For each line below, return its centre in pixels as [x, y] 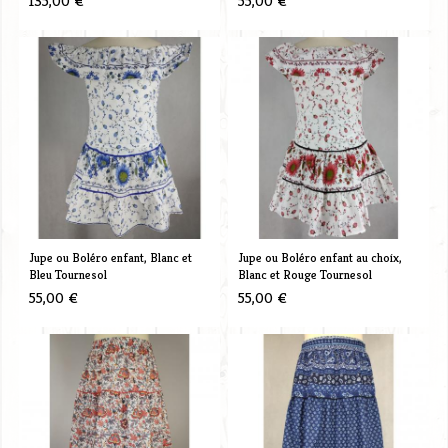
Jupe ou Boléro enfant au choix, [319, 257]
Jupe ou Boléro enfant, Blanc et [110, 257]
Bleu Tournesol [67, 274]
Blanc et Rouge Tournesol [304, 274]
